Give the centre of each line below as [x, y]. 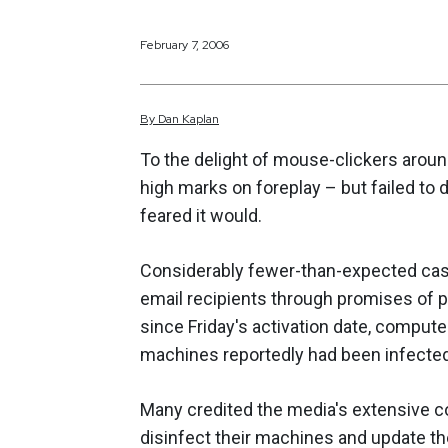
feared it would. [201, 216]
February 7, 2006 [184, 44]
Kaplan [200, 119]
